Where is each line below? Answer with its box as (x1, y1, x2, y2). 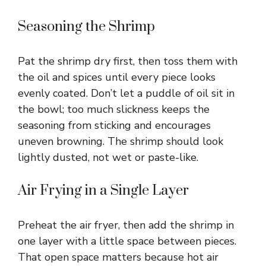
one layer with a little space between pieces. (18, 234, 236, 249)
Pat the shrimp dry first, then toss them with (18, 54, 237, 69)
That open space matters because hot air (18, 250, 218, 265)
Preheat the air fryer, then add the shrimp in (18, 218, 234, 233)
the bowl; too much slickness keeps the (18, 102, 210, 117)
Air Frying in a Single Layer (18, 182, 189, 200)
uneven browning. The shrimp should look (18, 134, 223, 149)
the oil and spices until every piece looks (18, 70, 216, 85)
